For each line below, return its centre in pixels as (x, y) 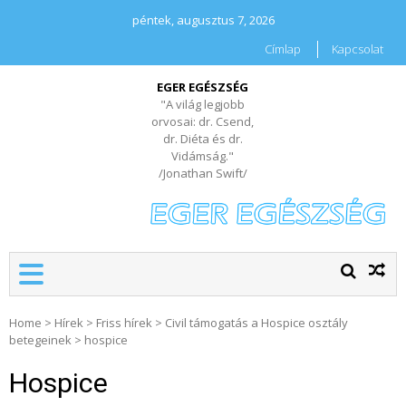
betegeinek (40, 340)
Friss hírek (124, 323)
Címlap (283, 49)
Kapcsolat (358, 49)
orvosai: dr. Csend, (203, 121)
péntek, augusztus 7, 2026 (203, 20)
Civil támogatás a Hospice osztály (256, 323)
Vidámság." (203, 156)
